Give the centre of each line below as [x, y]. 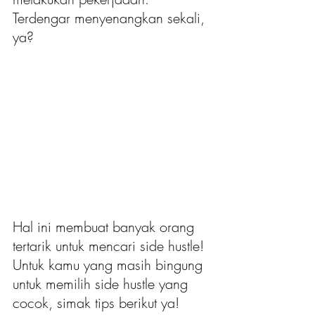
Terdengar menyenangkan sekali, [111, 18]
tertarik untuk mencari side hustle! [110, 246]
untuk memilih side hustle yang [102, 284]
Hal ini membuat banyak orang [105, 227]
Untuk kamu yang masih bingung [110, 265]
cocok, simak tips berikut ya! [96, 303]
